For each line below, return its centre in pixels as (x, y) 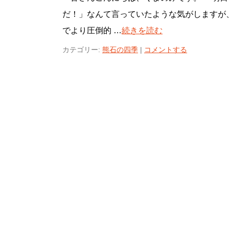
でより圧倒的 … (92, 31)
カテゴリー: (81, 50)
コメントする (166, 50)
